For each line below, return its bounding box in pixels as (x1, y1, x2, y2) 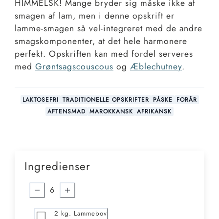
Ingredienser (24, 158, 90, 175)
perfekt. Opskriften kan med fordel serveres (15, 47, 193, 61)
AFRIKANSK (137, 107, 172, 116)
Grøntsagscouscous (35, 60, 113, 73)
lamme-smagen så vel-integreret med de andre (15, 22, 202, 35)
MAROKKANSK (89, 107, 133, 116)
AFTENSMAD (47, 107, 86, 116)
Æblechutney (130, 60, 182, 73)
